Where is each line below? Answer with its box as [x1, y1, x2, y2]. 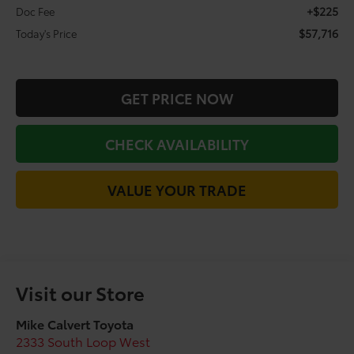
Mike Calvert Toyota [16, 314, 134, 333]
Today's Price [16, 26, 77, 41]
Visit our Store [16, 278, 145, 306]
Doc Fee [16, 4, 55, 19]
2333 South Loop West [16, 331, 151, 350]
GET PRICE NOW [121, 88, 233, 109]
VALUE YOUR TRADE [107, 179, 247, 201]
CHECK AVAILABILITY [105, 134, 249, 155]
